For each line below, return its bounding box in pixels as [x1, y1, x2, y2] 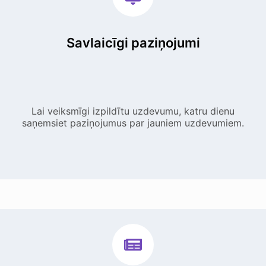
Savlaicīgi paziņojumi [66, 35, 200, 51]
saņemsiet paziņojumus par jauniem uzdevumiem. [22, 117, 244, 129]
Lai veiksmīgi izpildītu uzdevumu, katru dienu [31, 105, 235, 118]
